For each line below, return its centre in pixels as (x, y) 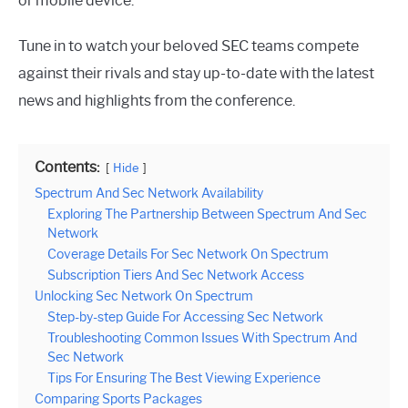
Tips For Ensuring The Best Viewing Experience (184, 377)
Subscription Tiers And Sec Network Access (176, 275)
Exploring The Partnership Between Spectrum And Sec (207, 214)
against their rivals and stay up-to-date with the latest (196, 73)
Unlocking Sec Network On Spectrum (144, 296)
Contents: (67, 167)
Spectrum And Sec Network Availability (149, 193)
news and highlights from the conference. (157, 100)
